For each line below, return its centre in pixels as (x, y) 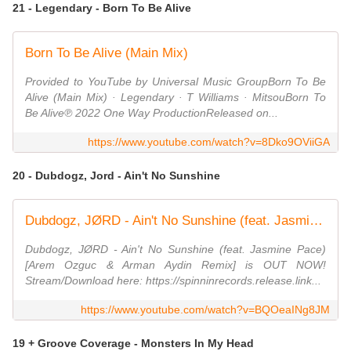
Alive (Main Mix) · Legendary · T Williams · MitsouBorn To (175, 98)
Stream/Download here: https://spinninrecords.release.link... (173, 281)
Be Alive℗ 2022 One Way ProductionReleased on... (152, 113)
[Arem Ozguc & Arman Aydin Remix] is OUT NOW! (175, 265)
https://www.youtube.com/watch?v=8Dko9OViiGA (209, 142)
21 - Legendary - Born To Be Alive (102, 8)
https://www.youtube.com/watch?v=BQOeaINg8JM (205, 310)
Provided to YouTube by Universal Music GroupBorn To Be (175, 82)
